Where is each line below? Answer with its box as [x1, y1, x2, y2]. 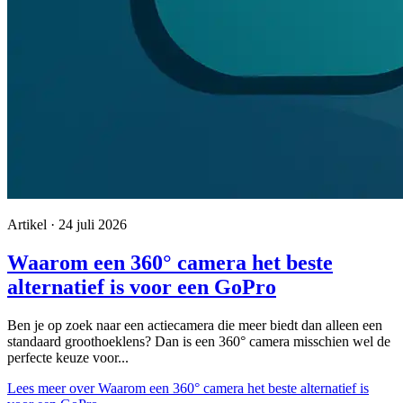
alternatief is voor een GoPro [7, 274, 276, 299]
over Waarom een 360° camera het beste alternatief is [66, 380, 369, 396]
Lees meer [7, 380, 66, 396]
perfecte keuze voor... [7, 349, 129, 365]
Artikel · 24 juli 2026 [7, 216, 127, 232]
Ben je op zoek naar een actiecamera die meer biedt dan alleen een [7, 317, 382, 333]
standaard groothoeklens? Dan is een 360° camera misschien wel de [7, 333, 390, 349]
